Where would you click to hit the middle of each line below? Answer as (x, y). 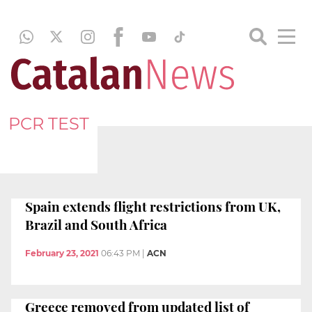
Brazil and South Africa (96, 224)
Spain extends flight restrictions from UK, (153, 206)
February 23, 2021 (62, 253)
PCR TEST (49, 123)
